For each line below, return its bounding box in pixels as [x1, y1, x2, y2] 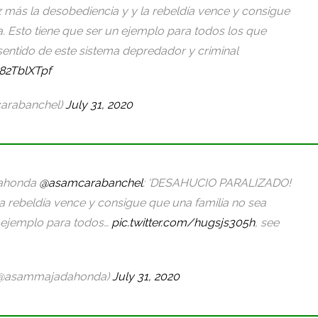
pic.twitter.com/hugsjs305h [111, 215, 255, 229]
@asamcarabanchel [39, 175, 143, 190]
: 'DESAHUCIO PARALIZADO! [143, 175, 291, 190]
